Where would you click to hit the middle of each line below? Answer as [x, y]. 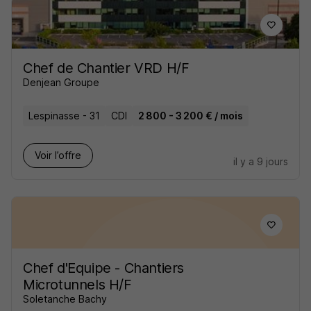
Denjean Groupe [61, 82]
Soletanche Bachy [65, 299]
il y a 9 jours [261, 161]
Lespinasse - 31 [64, 116]
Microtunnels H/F [77, 285]
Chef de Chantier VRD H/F [106, 68]
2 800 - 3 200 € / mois [191, 116]
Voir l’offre [58, 155]
